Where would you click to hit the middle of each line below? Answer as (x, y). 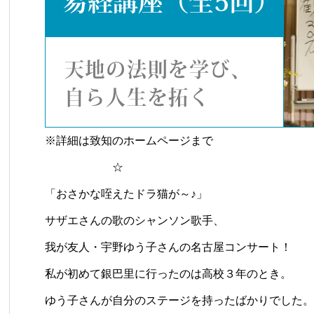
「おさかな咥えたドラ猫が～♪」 (126, 193)
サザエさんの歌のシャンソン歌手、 (135, 220)
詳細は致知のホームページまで (135, 140)
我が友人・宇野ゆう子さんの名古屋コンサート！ (168, 247)
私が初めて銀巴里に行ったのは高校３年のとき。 (168, 273)
